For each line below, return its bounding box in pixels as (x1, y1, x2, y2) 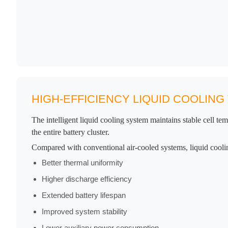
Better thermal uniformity (42, 158, 123, 167)
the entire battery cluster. (32, 128, 109, 137)
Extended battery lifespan (42, 191, 126, 200)
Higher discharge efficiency (42, 175, 132, 184)
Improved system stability (42, 207, 127, 216)
